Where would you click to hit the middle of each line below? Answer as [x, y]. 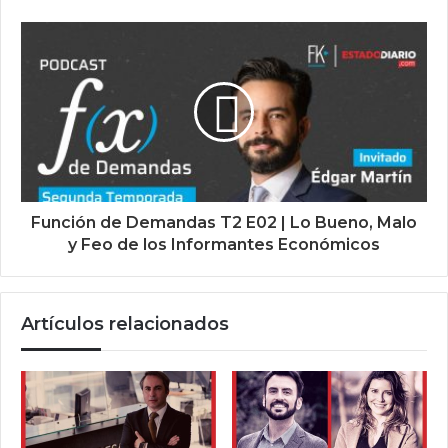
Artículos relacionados [125, 324]
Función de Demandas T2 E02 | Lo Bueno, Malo [224, 223]
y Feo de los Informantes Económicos [224, 245]
